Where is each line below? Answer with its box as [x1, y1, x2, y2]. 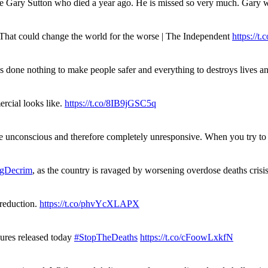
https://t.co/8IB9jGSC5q [65, 98, 156, 108]
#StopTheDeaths [74, 232, 138, 242]
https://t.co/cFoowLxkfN [140, 232, 233, 242]
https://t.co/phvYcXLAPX [39, 198, 139, 209]
